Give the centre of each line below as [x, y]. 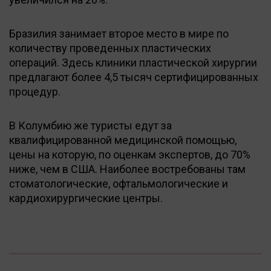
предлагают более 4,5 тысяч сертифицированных [134, 77]
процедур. [35, 91]
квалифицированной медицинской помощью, [123, 140]
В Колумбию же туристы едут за [90, 125]
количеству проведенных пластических [110, 48]
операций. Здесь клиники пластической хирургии [133, 62]
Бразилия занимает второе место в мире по [119, 33]
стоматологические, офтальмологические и [119, 183]
